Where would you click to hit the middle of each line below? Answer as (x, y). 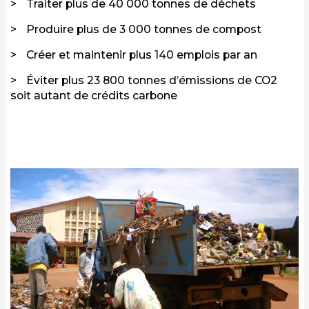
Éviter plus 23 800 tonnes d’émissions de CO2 (152, 81)
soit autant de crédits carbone (94, 96)
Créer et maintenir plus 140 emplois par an (142, 55)
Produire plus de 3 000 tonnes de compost (144, 30)
